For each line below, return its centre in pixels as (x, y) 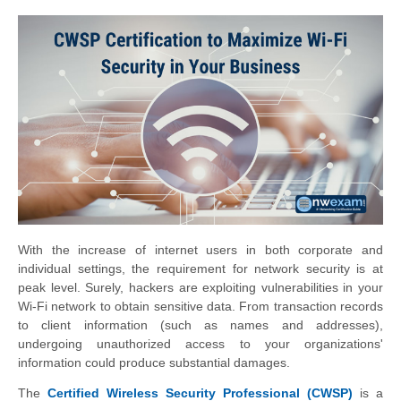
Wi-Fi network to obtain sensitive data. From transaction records (200, 307)
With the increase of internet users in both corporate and (200, 250)
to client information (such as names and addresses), (200, 325)
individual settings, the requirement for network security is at (200, 269)
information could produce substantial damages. (154, 363)
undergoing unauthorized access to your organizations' (200, 344)
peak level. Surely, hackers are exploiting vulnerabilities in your (200, 288)
